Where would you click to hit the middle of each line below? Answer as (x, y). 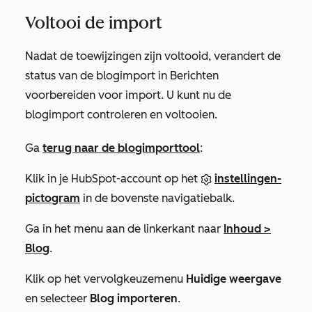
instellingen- (248, 178)
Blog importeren (134, 298)
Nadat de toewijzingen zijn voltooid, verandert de (153, 56)
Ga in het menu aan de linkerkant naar (124, 228)
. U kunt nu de (196, 95)
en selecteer (57, 298)
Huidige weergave (234, 279)
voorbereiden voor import (93, 95)
